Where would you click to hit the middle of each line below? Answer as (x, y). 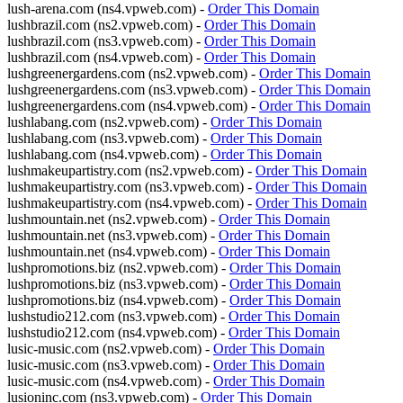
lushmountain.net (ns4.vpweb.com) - (113, 251)
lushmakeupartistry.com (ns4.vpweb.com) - (131, 203)
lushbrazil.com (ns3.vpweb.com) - (106, 41)
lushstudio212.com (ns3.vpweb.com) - (118, 316)
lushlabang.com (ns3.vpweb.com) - (109, 138)
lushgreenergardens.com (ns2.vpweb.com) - (133, 73)
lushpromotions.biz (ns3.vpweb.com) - (118, 284)
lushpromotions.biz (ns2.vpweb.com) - (118, 268)
